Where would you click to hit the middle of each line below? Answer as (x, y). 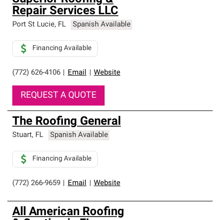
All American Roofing (68, 212)
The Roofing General (67, 122)
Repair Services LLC (65, 11)
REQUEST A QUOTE (58, 96)
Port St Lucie (33, 25)
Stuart (22, 135)
